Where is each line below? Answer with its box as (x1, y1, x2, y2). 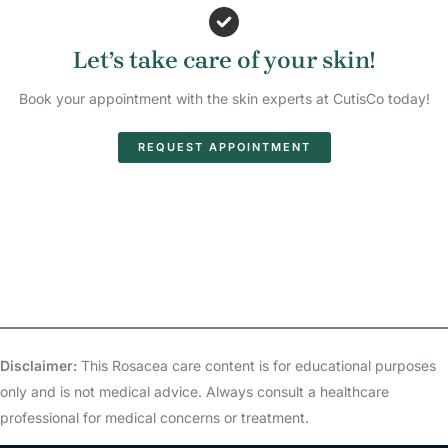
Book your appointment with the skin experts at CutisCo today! (18, 90, 430, 107)
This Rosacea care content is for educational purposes (77, 357, 436, 374)
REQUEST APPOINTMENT (137, 140, 311, 154)
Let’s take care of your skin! (73, 46, 375, 74)
